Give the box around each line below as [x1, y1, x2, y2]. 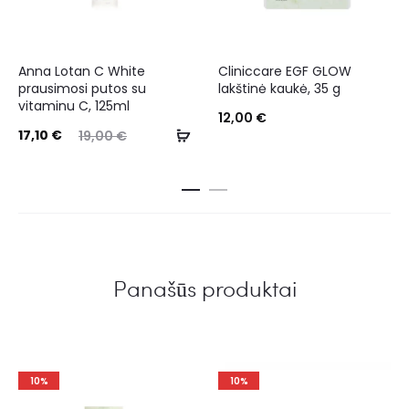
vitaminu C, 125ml [18, 97, 130, 116]
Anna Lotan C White [18, 62, 145, 81]
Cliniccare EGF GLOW [218, 62, 351, 81]
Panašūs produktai [112, 273, 297, 304]
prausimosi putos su [18, 79, 146, 99]
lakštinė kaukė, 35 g [218, 79, 341, 99]
